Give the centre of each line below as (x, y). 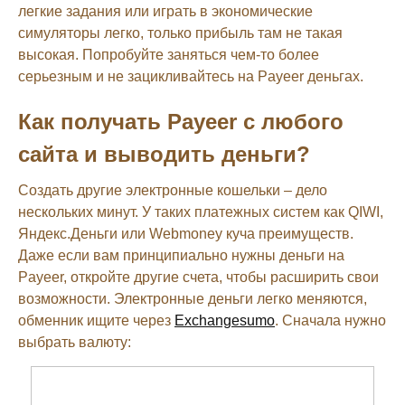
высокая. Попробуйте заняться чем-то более (169, 54)
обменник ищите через (96, 320)
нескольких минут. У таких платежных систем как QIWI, (201, 212)
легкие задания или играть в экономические (165, 11)
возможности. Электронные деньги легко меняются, (193, 298)
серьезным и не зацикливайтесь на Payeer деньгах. (191, 76)
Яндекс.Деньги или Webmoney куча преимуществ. (186, 233)
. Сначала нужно (330, 320)
